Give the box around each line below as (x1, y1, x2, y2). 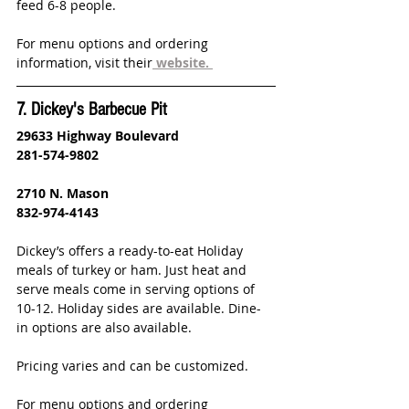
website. (156, 54, 209, 72)
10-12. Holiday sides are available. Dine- (16, 299, 261, 318)
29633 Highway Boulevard (16, 127, 179, 145)
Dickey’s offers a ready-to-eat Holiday (16, 242, 246, 260)
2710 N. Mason (16, 184, 109, 203)
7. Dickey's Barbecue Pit (16, 100, 167, 121)
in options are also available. (16, 319, 192, 337)
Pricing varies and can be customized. (16, 357, 252, 375)
